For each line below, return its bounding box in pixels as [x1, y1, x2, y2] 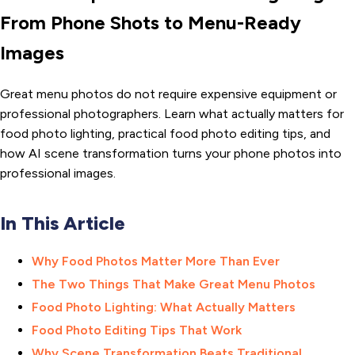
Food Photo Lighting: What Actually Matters [32, 299, 296, 315]
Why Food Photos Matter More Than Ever [32, 253, 280, 269]
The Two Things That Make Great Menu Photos [32, 276, 315, 292]
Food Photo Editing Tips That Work [32, 322, 242, 338]
